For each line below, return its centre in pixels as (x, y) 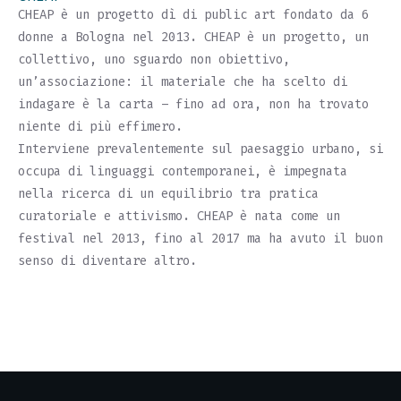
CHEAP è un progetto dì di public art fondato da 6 (193, 15)
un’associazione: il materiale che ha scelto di (183, 82)
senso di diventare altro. (107, 261)
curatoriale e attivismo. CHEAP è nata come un (179, 217)
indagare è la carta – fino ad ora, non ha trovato (193, 105)
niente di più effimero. (100, 127)
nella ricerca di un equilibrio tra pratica (168, 194)
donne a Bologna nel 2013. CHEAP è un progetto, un (193, 38)
